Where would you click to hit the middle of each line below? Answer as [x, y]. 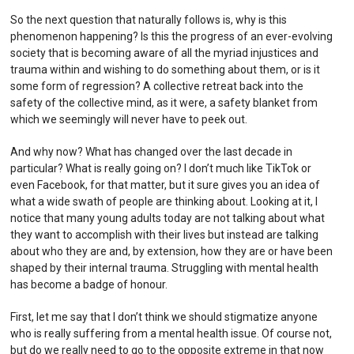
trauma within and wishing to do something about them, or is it [166, 69]
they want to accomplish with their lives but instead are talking [165, 234]
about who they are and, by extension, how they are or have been [172, 251]
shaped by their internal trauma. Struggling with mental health [165, 267]
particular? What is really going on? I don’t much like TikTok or [161, 168]
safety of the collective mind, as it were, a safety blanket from [164, 102]
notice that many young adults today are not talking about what [168, 218]
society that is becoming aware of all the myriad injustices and [165, 53]
